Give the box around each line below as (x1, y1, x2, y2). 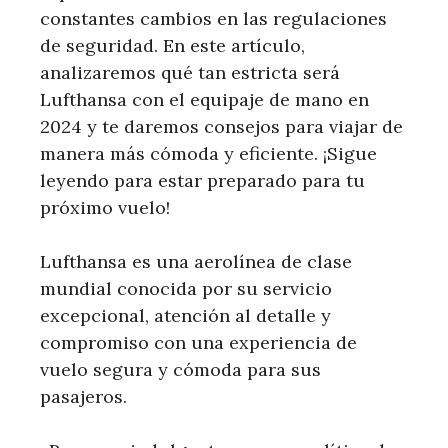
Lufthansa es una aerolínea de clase (40, 250, 352, 273)
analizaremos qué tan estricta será (40, 61, 340, 84)
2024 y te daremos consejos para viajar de (40, 115, 403, 138)
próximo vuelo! (40, 196, 170, 219)
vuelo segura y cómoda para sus (40, 358, 321, 381)
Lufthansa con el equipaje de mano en (40, 88, 369, 111)
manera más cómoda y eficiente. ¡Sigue (40, 142, 377, 165)
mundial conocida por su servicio (40, 277, 332, 300)
